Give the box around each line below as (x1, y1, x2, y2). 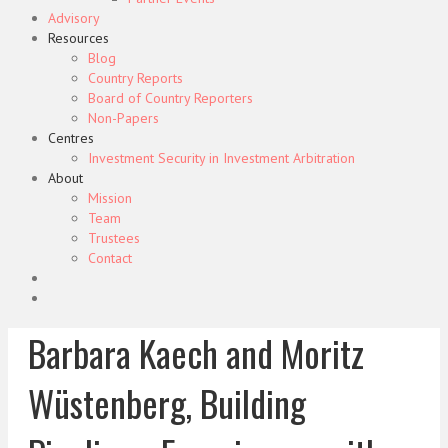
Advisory (48, 9, 100, 27)
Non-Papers (88, 109, 159, 127)
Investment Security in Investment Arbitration (88, 149, 355, 167)
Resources (48, 29, 109, 47)
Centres (48, 129, 94, 147)
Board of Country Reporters (88, 89, 253, 107)
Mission (88, 189, 132, 207)
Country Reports (88, 69, 183, 87)
